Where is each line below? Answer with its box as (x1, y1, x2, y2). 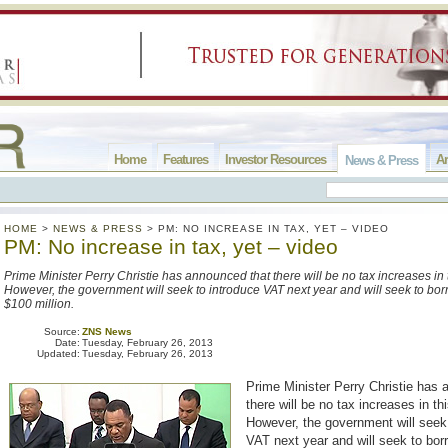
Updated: (37, 348, 80, 359)
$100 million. (4, 297, 77, 311)
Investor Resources (225, 152, 326, 167)
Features (163, 152, 208, 167)
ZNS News (82, 326, 132, 337)
